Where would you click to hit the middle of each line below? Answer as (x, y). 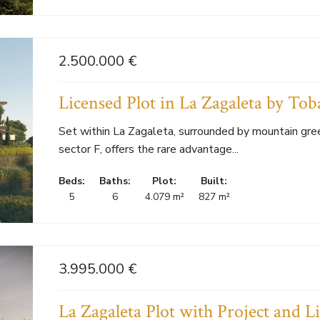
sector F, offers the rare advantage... (148, 150)
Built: (214, 181)
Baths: (115, 181)
